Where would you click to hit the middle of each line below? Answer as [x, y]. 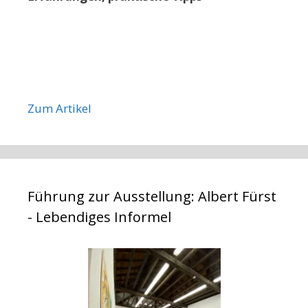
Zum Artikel [59, 108]
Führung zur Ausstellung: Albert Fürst [152, 196]
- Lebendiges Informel [99, 217]
